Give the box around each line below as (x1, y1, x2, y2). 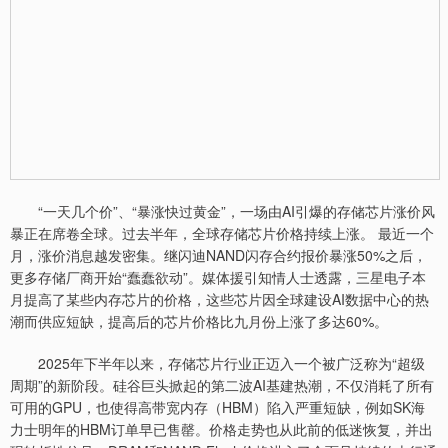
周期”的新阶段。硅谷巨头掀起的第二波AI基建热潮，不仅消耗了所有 (10, 375, 434, 395)
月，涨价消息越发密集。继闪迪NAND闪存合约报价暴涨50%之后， (10, 245, 427, 265)
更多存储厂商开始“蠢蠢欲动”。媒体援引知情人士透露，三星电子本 (10, 267, 426, 287)
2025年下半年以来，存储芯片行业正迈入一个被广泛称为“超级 (10, 353, 425, 373)
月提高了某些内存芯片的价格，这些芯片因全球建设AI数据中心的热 (10, 289, 429, 309)
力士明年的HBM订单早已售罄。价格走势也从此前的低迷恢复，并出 (10, 419, 433, 439)
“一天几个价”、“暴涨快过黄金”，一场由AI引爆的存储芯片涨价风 (10, 201, 435, 221)
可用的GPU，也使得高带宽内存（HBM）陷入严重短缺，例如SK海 (10, 397, 425, 417)
